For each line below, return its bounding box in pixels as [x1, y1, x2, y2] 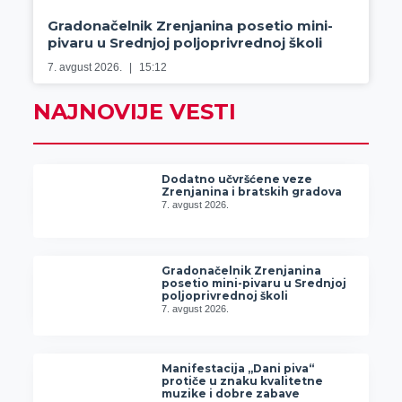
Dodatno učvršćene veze [162, 172, 313, 187]
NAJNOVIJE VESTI [32, 99, 236, 126]
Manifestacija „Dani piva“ [162, 361, 315, 375]
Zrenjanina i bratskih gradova [162, 185, 343, 199]
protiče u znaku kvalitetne [162, 373, 324, 388]
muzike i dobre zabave [162, 386, 301, 400]
